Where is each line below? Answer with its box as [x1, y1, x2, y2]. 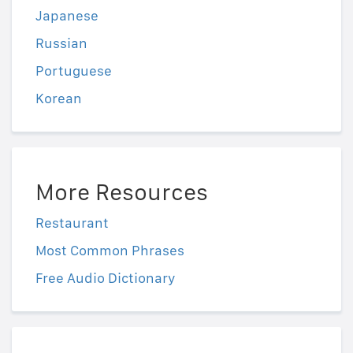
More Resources [35, 177, 208, 206]
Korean [35, 90, 82, 107]
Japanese [35, 7, 98, 24]
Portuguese [35, 62, 112, 80]
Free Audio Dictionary [35, 269, 176, 287]
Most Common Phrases [35, 242, 184, 259]
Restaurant [35, 214, 109, 232]
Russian [35, 35, 87, 52]
